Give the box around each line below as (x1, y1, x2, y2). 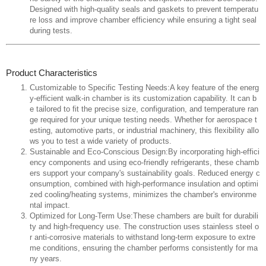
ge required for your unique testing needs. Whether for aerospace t (30, 115, 257, 125)
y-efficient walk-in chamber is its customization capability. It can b (30, 94, 256, 103)
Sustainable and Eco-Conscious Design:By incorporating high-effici (30, 147, 259, 157)
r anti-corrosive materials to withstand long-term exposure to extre (30, 233, 255, 242)
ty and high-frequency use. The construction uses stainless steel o (30, 222, 259, 232)
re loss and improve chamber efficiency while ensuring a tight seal (30, 15, 256, 25)
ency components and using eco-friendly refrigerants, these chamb (30, 158, 259, 167)
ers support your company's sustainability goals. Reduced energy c (30, 169, 260, 178)
